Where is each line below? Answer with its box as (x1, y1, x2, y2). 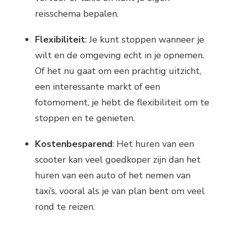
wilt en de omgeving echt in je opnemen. (35, 49, 204, 62)
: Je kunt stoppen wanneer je (85, 33, 204, 46)
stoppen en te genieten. (35, 112, 135, 125)
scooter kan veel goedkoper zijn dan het (35, 154, 201, 166)
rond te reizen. (35, 201, 95, 213)
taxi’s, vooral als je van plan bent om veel (35, 185, 205, 198)
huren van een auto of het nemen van (35, 169, 191, 182)
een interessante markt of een (35, 81, 160, 93)
